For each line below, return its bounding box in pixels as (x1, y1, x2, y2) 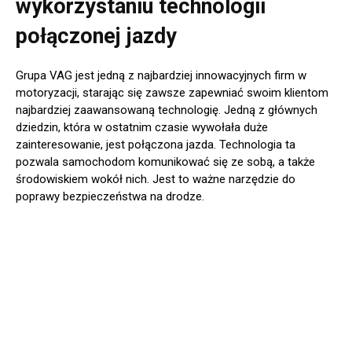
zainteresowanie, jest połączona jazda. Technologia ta (16, 137, 295, 152)
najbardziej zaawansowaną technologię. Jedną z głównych (16, 103, 317, 118)
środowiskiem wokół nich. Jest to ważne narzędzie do (16, 172, 295, 187)
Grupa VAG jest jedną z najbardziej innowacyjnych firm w (16, 68, 306, 83)
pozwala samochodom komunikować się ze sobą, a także (16, 155, 315, 170)
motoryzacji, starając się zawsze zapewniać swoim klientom (16, 86, 328, 101)
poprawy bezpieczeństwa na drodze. (16, 189, 204, 204)
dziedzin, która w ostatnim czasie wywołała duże (16, 120, 268, 135)
